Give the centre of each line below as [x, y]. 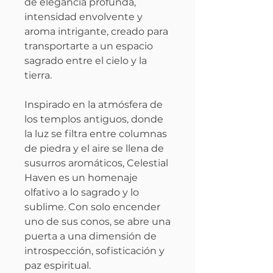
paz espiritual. [58, 265]
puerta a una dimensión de [90, 236]
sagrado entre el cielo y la [86, 60]
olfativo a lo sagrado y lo [82, 192]
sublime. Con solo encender [92, 207]
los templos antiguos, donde [94, 119]
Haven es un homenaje [81, 177]
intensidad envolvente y [83, 16]
